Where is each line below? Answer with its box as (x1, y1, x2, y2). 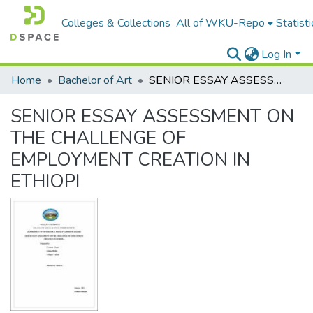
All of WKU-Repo (176, 15, 265, 31)
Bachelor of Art (58, 73, 132, 88)
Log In (261, 47, 292, 62)
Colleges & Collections (61, 15, 171, 31)
